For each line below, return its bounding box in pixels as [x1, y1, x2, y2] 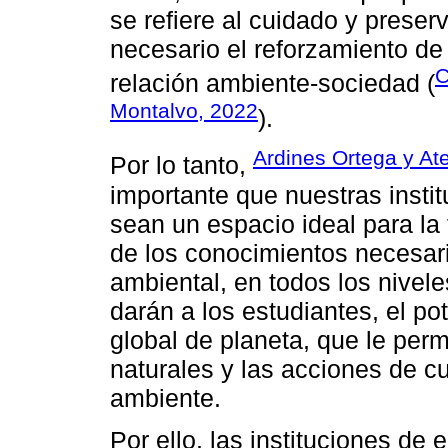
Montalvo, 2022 [110, 98, 258, 122]
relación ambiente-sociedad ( [110, 69, 435, 98]
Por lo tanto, [110, 151, 253, 180]
